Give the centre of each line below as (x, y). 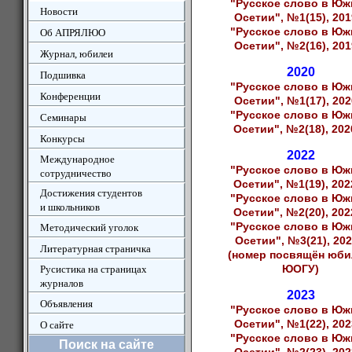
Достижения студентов (91, 193)
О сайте (57, 325)
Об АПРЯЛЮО (73, 33)
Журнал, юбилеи (77, 54)
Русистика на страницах (93, 269)
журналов (57, 283)
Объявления (66, 304)
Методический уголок (89, 227)
